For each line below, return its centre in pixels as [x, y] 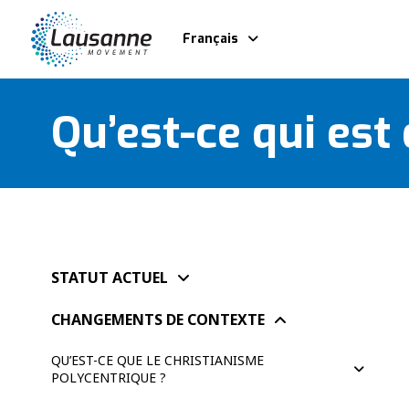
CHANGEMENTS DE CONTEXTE [158, 319]
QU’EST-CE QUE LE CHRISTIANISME [157, 360]
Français [210, 39]
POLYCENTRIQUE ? [109, 377]
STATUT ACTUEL [110, 277]
